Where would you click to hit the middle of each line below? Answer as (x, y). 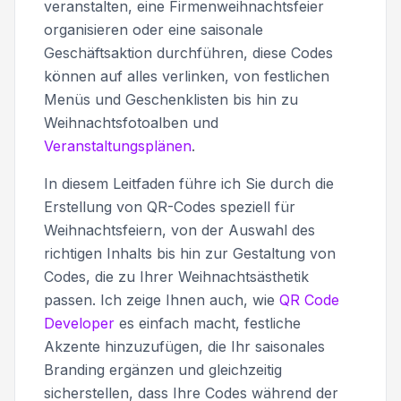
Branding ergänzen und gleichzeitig (163, 369)
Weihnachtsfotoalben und (131, 122)
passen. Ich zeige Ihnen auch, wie (162, 299)
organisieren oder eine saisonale (154, 29)
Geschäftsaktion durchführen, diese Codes (188, 52)
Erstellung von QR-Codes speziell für (170, 206)
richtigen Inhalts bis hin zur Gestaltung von (190, 253)
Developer (79, 323)
